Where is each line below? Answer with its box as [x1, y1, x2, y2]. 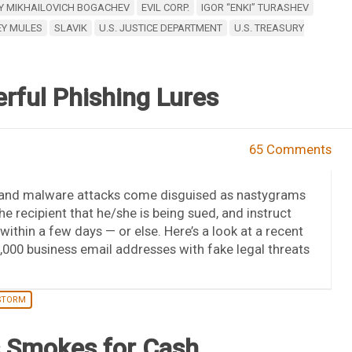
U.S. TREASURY [233, 21, 304, 34]
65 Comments [249, 141, 332, 157]
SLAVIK [53, 21, 87, 34]
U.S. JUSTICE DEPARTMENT [98, 21, 222, 34]
